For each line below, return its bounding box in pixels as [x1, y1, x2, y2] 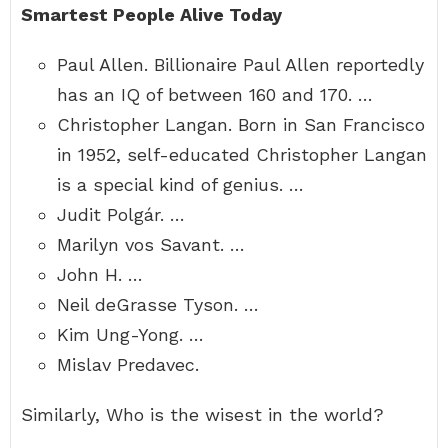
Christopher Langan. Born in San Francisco [57, 114, 425, 135]
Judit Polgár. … [57, 204, 185, 225]
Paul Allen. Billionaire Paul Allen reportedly [57, 54, 424, 75]
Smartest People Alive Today [21, 4, 282, 25]
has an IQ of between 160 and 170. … [57, 84, 373, 105]
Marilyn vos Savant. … [57, 234, 245, 255]
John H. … [57, 264, 143, 285]
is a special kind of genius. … [57, 174, 304, 195]
